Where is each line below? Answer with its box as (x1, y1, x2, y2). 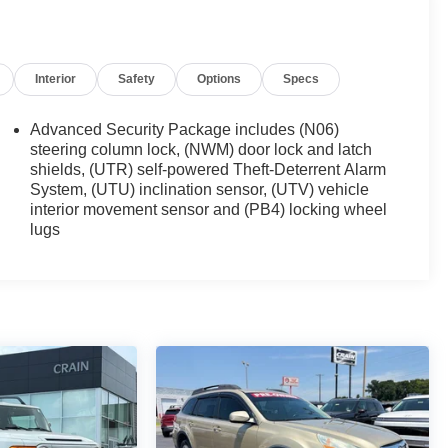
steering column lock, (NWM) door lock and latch (30, 141, 373, 159)
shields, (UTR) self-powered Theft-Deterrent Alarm (30, 161, 387, 179)
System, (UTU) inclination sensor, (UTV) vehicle (30, 181, 370, 199)
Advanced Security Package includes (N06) (30, 121, 340, 139)
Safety (118, 72, 156, 87)
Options (197, 72, 242, 87)
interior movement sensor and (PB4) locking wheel (30, 201, 388, 219)
